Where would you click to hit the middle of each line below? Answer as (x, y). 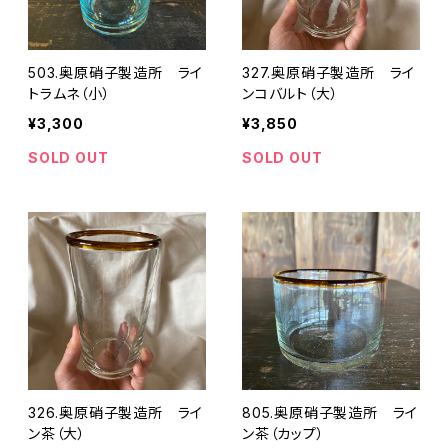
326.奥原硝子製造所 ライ (116, 412)
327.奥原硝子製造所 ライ (329, 72)
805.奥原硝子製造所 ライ (330, 412)
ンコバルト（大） (290, 93)
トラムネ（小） (69, 93)
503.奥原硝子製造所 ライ (116, 72)
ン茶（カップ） (283, 433)
